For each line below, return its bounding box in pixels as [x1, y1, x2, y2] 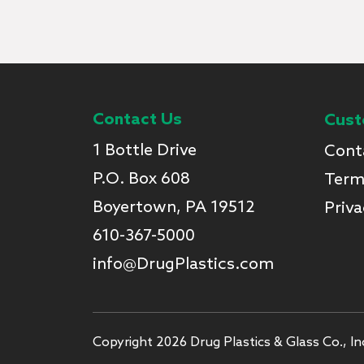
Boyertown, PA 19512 [93, 198, 255, 219]
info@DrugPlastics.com [93, 255, 274, 275]
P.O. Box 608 [93, 170, 190, 190]
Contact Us [93, 110, 182, 131]
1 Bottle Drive [93, 141, 197, 162]
